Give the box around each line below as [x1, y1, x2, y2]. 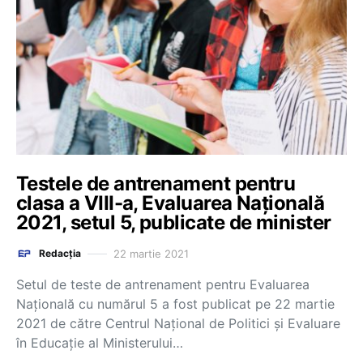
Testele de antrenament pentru [16, 172, 296, 195]
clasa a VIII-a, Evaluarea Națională [16, 191, 325, 215]
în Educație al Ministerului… [16, 335, 183, 351]
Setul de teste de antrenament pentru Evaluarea [16, 276, 310, 293]
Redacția [39, 247, 81, 259]
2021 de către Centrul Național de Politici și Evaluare [16, 315, 340, 331]
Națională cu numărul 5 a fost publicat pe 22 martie [16, 296, 335, 312]
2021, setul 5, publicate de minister [16, 211, 331, 234]
